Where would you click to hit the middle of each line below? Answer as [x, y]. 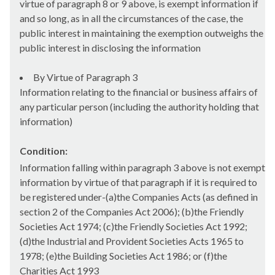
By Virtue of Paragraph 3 [85, 77]
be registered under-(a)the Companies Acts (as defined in [139, 197]
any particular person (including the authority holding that [139, 107]
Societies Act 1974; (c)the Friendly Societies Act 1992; [134, 227]
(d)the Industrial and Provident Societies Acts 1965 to [132, 241]
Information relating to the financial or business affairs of [139, 92]
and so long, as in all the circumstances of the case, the [131, 18]
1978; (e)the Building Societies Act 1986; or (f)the [123, 256]
